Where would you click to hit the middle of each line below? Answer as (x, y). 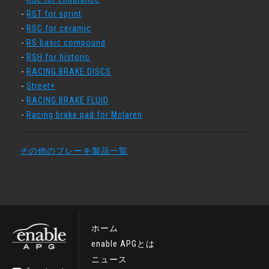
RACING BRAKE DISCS (69, 71)
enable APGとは (123, 244)
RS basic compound (66, 43)
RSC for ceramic (59, 28)
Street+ (41, 86)
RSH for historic (59, 57)
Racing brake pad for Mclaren (85, 115)
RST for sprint (54, 14)
